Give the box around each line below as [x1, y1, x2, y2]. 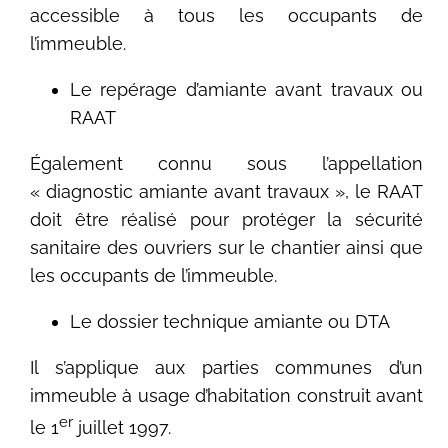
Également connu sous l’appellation [30, 153, 423, 175]
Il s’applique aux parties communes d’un [30, 357, 423, 379]
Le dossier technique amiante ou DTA [70, 311, 391, 333]
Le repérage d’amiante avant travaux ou [70, 79, 423, 101]
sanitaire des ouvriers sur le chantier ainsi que [30, 237, 423, 259]
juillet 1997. [73, 417, 172, 439]
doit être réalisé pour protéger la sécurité [30, 209, 423, 231]
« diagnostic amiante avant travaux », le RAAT [30, 181, 423, 203]
